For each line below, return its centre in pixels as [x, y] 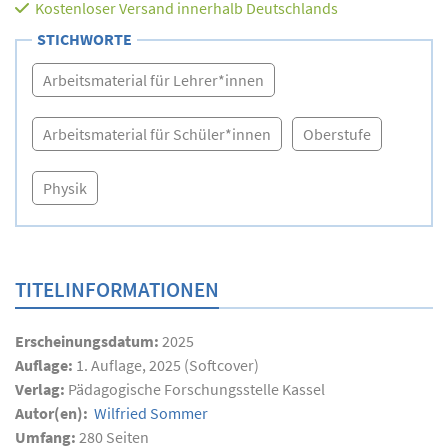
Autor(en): [53, 412]
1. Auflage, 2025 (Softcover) [167, 364]
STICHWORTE [84, 38]
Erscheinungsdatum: [88, 340]
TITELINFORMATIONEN [117, 289]
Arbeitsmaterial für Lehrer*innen [153, 79]
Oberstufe [337, 133]
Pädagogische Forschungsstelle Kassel [196, 388]
